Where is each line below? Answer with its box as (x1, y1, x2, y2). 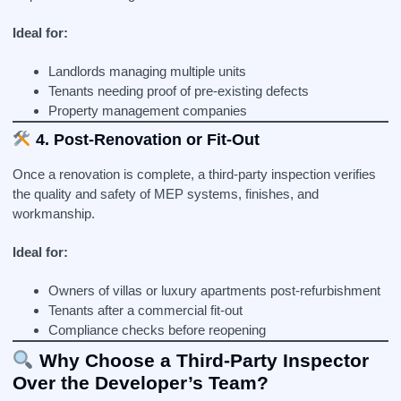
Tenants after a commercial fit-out (48, 303, 243, 318)
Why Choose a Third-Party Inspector (33, 350, 369, 371)
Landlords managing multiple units (48, 64, 246, 79)
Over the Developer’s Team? (13, 372, 269, 393)
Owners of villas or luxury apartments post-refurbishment (48, 283, 380, 298)
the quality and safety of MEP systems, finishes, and (13, 186, 319, 201)
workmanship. (13, 206, 95, 221)
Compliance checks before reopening (48, 322, 266, 337)
